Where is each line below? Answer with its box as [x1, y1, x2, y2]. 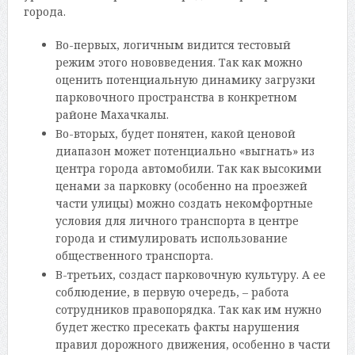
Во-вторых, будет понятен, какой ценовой [55, 125, 296, 141]
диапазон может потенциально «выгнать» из [55, 143, 315, 158]
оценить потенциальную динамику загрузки [55, 71, 315, 87]
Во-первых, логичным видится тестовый [55, 36, 291, 52]
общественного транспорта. [55, 247, 213, 263]
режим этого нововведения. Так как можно [55, 54, 303, 70]
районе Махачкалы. [55, 106, 169, 122]
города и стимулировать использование [55, 230, 288, 246]
